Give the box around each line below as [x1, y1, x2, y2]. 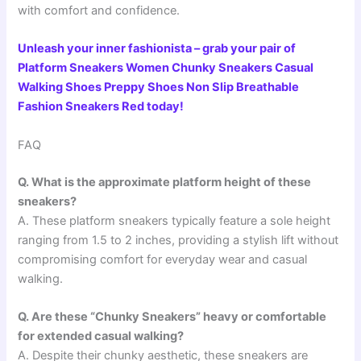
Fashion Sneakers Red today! [18, 99, 185, 114]
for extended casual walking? [18, 328, 185, 343]
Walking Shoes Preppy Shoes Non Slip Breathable [18, 80, 300, 95]
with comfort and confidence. [18, 3, 180, 18]
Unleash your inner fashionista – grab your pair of [18, 41, 297, 56]
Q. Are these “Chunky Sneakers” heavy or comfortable [18, 309, 327, 324]
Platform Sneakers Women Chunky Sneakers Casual [18, 60, 314, 76]
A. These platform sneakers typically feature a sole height [18, 213, 331, 228]
